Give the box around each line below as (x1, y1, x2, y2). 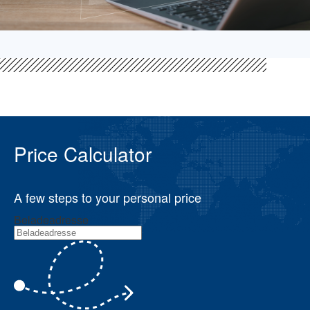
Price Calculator (14, 139, 152, 167)
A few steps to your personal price (14, 188, 201, 206)
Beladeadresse (14, 211, 89, 228)
